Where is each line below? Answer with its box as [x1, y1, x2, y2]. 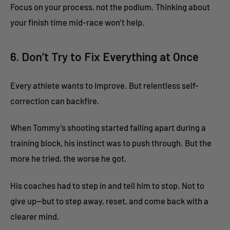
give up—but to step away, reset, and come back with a [10, 195, 208, 206]
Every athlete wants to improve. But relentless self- [10, 80, 199, 90]
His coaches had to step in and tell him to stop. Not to [10, 180, 204, 190]
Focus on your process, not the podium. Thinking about [10, 1, 210, 12]
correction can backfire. [10, 95, 100, 106]
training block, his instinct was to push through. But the [10, 138, 212, 148]
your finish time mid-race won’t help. [10, 16, 145, 27]
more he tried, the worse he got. [10, 153, 127, 164]
